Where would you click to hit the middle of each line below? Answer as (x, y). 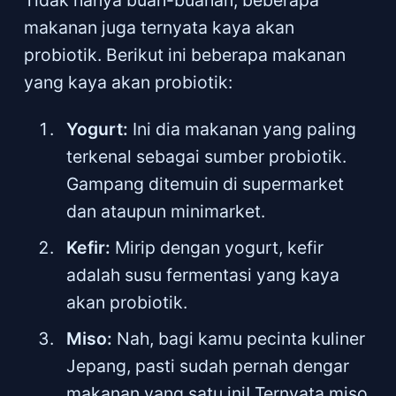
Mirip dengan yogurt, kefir (220, 247)
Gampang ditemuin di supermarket (206, 184)
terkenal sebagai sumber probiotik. (207, 157)
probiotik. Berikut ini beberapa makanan (184, 55)
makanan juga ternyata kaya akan (159, 28)
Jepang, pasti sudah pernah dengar (208, 366)
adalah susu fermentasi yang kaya (203, 274)
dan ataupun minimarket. (166, 212)
